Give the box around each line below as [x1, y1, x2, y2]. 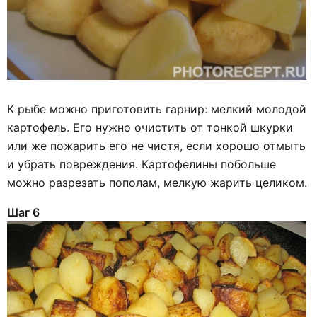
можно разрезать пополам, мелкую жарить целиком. [7, 175, 307, 190]
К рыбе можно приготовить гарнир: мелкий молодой [7, 102, 306, 117]
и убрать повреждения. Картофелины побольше [7, 157, 276, 172]
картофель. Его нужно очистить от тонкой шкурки [7, 120, 293, 135]
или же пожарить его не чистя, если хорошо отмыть [7, 139, 306, 154]
